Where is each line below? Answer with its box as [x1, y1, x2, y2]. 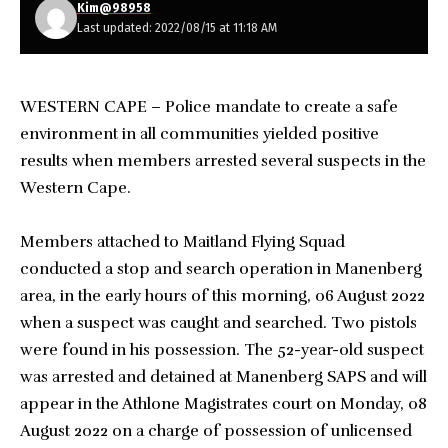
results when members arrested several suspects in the [20, 151, 426, 171]
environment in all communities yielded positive [20, 124, 379, 144]
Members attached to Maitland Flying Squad [20, 232, 345, 252]
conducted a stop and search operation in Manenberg [20, 259, 422, 279]
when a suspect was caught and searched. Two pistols [20, 313, 417, 333]
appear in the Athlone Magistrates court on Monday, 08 [20, 394, 427, 414]
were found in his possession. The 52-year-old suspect [20, 340, 424, 360]
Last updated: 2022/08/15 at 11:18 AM [77, 21, 277, 35]
